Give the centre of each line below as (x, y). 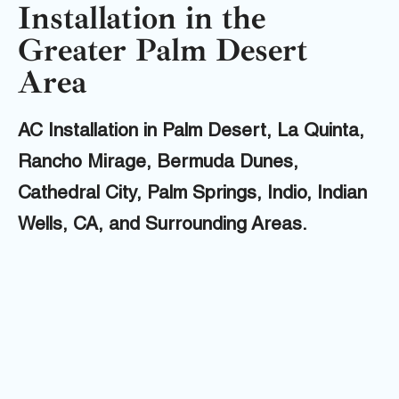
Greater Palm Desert (163, 51)
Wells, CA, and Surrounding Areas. (163, 226)
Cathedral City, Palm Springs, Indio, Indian (192, 195)
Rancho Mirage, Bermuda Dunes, (158, 164)
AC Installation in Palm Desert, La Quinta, (191, 133)
